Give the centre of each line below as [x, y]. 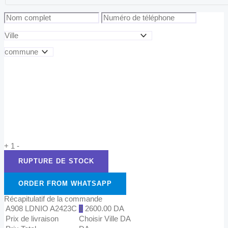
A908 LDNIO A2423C [41, 208]
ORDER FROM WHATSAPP [65, 183]
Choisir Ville [99, 219]
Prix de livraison [32, 219]
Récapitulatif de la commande [53, 199]
